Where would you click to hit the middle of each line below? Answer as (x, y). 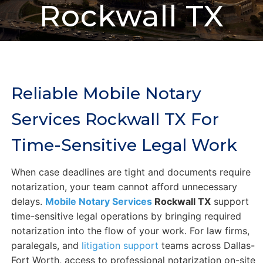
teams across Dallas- (206, 246)
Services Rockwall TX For (115, 119)
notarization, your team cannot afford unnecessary (124, 187)
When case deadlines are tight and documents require (131, 172)
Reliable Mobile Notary (106, 94)
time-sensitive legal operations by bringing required (126, 216)
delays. (28, 202)
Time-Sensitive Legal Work (124, 145)
